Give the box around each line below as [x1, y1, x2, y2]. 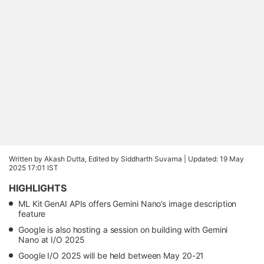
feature [18, 209, 46, 219]
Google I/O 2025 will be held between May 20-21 [18, 250, 204, 260]
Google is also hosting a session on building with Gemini [18, 225, 228, 235]
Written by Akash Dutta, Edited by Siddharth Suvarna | [9, 154, 188, 163]
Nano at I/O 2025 [18, 235, 85, 245]
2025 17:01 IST [9, 163, 58, 172]
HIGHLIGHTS [9, 182, 67, 194]
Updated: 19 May [188, 154, 244, 163]
